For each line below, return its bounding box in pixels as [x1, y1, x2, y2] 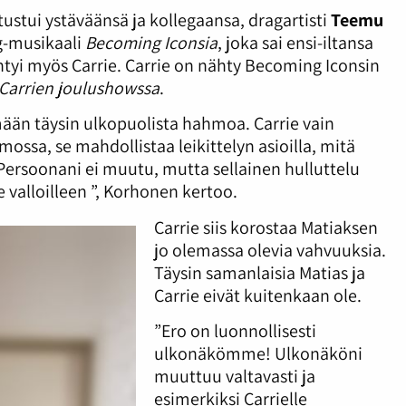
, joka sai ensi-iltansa [217, 31, 374, 55]
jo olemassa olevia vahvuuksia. [153, 237, 386, 262]
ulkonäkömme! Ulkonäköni [153, 342, 362, 366]
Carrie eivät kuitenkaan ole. [153, 283, 362, 307]
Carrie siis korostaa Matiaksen [153, 215, 378, 239]
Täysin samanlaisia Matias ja [153, 260, 365, 285]
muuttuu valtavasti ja [153, 364, 315, 389]
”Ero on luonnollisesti [153, 319, 316, 343]
